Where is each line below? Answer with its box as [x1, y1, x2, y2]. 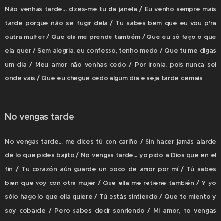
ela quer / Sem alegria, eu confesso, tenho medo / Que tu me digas [5, 46, 216, 55]
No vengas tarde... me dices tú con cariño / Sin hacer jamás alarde [5, 137, 216, 146]
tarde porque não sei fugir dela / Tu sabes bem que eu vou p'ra [5, 19, 216, 27]
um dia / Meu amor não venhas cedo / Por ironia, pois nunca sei [5, 60, 216, 69]
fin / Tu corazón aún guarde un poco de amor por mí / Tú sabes [5, 165, 216, 173]
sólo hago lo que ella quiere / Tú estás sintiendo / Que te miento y [5, 192, 216, 201]
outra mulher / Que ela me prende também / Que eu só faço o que [5, 33, 216, 41]
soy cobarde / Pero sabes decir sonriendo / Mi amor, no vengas [5, 206, 216, 215]
